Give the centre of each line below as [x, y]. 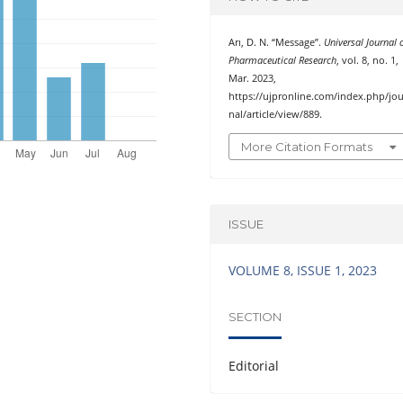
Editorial [254, 365]
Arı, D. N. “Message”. [277, 43]
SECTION [255, 317]
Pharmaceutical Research [283, 61]
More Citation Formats [307, 146]
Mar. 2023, [253, 79]
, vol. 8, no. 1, [368, 61]
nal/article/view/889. [276, 115]
